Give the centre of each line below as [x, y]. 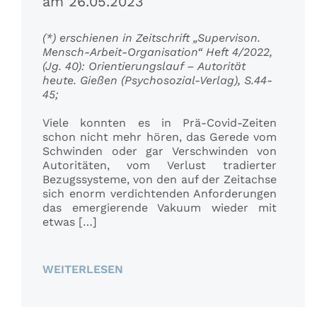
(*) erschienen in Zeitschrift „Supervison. [151, 38]
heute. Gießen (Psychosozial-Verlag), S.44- [157, 81]
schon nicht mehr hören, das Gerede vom [160, 137]
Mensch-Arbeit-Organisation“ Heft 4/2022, [157, 52]
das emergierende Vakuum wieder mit [160, 208]
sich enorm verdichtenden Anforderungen [160, 194]
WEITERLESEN [82, 270]
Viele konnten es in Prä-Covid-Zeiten [160, 123]
